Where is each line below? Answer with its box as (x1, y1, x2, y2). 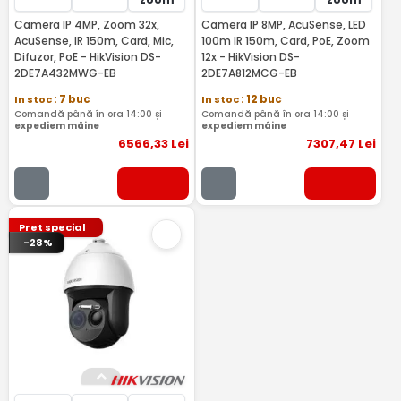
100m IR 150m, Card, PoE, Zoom (200, 33, 370, 48)
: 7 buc (53, 92, 90, 107)
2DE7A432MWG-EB (13, 65, 116, 81)
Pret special (19, 220, 87, 235)
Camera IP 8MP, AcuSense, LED (200, 17, 366, 32)
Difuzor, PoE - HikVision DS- (13, 49, 161, 64)
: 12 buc (240, 92, 282, 107)
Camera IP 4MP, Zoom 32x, (13, 17, 159, 32)
